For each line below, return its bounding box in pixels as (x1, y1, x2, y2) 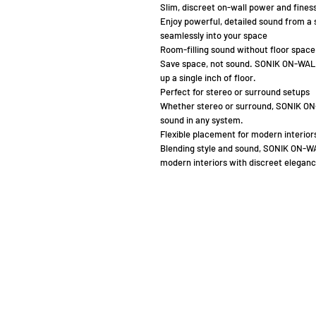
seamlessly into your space (160, 30, 267, 42)
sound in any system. (160, 114, 243, 126)
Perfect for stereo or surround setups (160, 86, 310, 98)
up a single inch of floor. (160, 72, 256, 84)
